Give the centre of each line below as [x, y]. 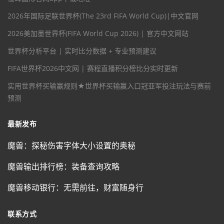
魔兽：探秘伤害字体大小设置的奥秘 [71, 146]
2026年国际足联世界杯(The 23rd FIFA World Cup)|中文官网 [103, 16]
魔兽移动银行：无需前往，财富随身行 [75, 188]
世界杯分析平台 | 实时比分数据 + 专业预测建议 [82, 51]
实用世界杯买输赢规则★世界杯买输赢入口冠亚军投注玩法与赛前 [109, 86]
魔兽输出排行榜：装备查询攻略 [63, 167]
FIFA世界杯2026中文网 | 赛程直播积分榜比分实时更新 [93, 68]
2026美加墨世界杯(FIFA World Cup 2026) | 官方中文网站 [98, 33]
